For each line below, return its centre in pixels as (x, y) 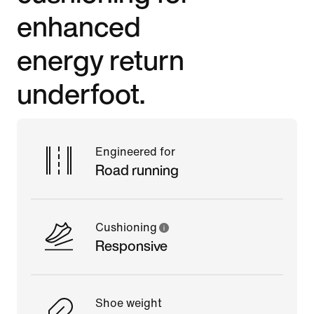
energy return (101, 59)
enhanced (79, 26)
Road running (137, 170)
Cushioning (126, 227)
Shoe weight (129, 303)
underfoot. (81, 93)
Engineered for (135, 151)
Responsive (131, 245)
